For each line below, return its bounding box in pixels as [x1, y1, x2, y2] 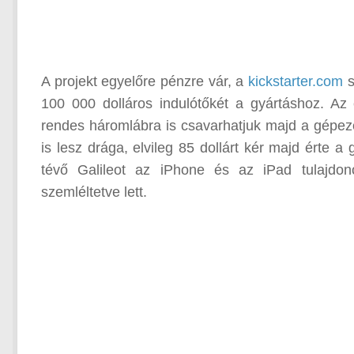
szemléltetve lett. [41, 184, 147, 200]
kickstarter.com [248, 73, 344, 89]
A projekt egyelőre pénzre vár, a [41, 73, 249, 89]
